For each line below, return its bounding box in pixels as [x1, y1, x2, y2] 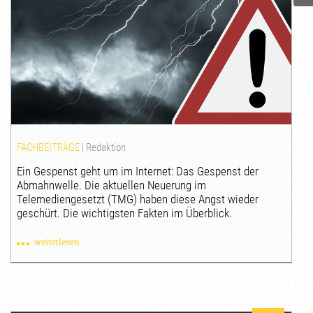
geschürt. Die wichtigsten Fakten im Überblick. [17, 205, 233, 220]
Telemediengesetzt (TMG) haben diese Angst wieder [17, 191, 259, 206]
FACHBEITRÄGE [17, 140, 80, 154]
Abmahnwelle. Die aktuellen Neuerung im [17, 177, 207, 192]
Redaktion [86, 140, 126, 154]
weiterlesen [34, 235, 80, 247]
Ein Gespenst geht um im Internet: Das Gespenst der [17, 163, 259, 178]
